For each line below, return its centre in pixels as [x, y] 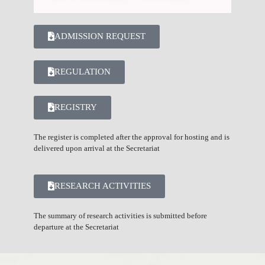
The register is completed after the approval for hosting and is [131, 137]
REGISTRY [75, 107]
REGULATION [82, 72]
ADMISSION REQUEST [100, 36]
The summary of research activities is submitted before [120, 216]
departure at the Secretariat [76, 227]
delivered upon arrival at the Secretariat [96, 148]
